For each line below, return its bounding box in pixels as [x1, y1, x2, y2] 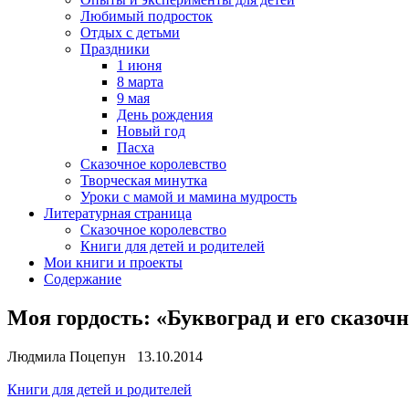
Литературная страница [44, 205, 192, 221]
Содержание [44, 271, 121, 287]
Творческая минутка [80, 173, 207, 188]
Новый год [117, 123, 185, 139]
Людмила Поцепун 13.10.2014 [7, 348, 203, 364]
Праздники [80, 41, 150, 57]
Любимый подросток [80, 8, 213, 24]
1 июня [117, 58, 162, 73]
